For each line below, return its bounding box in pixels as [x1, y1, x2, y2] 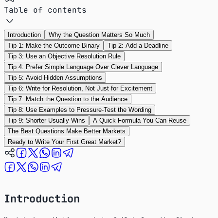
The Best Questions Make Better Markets [8, 127, 126, 135]
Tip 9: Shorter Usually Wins [8, 116, 85, 124]
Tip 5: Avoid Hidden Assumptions [8, 73, 102, 81]
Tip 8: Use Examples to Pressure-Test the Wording [8, 106, 151, 113]
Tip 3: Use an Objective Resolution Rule [8, 52, 121, 60]
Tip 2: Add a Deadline [108, 41, 168, 49]
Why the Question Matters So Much [49, 31, 150, 38]
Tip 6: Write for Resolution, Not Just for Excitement [8, 84, 152, 92]
